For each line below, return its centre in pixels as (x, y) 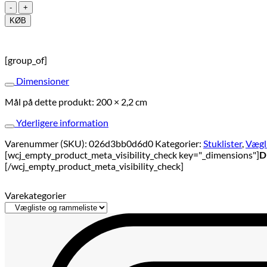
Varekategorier (35, 195)
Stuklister (223, 143)
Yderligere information (62, 122)
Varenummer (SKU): (47, 143)
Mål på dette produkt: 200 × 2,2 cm (76, 101)
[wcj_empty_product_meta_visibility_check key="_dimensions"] (132, 154)
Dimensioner (43, 80)
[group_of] (26, 60)
